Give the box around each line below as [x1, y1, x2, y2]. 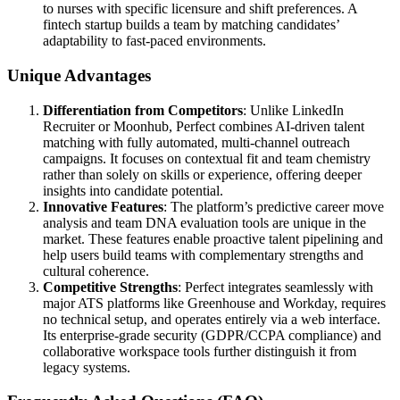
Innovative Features [43, 198, 163, 214]
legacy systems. [43, 359, 130, 375]
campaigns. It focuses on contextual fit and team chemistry [43, 150, 371, 166]
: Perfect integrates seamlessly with [178, 279, 373, 295]
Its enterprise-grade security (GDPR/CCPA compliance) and [43, 327, 381, 343]
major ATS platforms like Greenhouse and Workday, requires [43, 295, 386, 311]
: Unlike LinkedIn [243, 102, 344, 118]
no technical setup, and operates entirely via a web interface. [43, 311, 380, 327]
